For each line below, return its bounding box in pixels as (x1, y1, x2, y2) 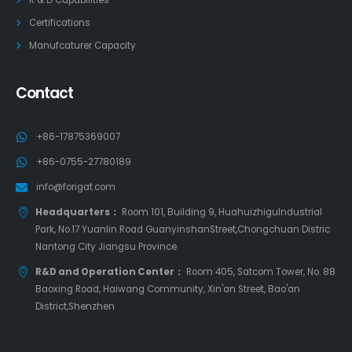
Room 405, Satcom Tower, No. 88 (184, 265, 335, 278)
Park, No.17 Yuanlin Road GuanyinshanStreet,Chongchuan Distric (35, 222, 330, 236)
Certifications (28, 16, 90, 29)
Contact (16, 82, 74, 104)
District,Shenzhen (35, 299, 115, 313)
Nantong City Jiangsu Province (35, 240, 179, 253)
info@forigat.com (35, 180, 115, 193)
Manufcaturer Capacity (28, 38, 136, 52)
